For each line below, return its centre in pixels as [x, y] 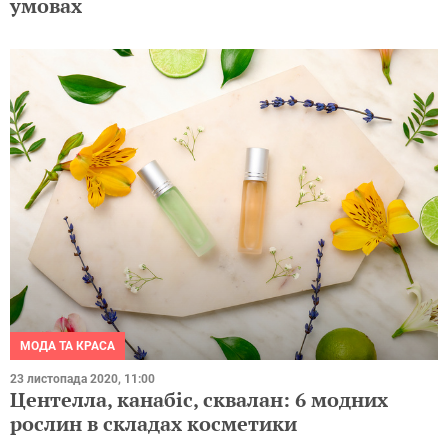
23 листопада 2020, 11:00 [82, 379]
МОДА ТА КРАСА [67, 346]
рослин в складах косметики [153, 424]
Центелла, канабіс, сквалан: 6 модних [199, 400]
